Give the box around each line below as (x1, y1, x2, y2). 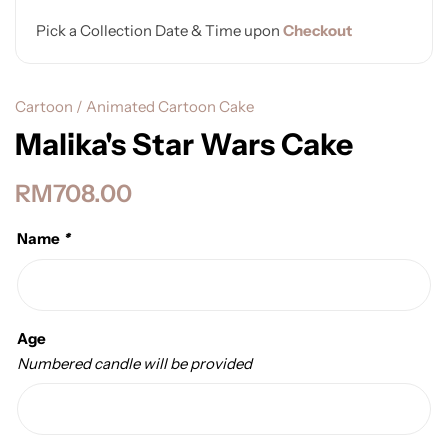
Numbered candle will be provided (17, 353, 252, 373)
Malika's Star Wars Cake (15, 126, 353, 164)
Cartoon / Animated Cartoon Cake (15, 97, 254, 117)
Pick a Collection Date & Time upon (36, 21, 283, 41)
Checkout (283, 21, 352, 41)
